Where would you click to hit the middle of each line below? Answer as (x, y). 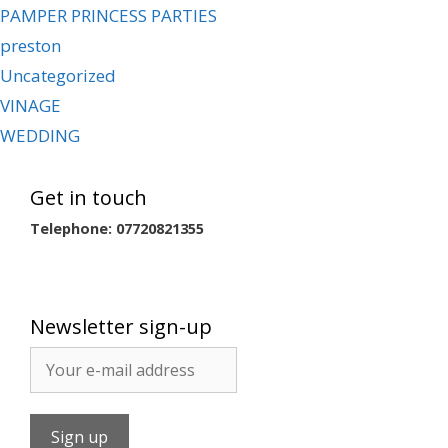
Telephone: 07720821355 (117, 228)
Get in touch (88, 197)
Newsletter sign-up (121, 326)
